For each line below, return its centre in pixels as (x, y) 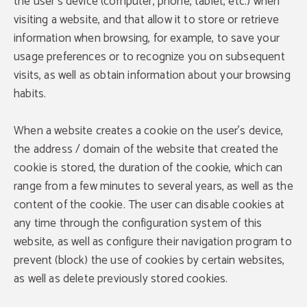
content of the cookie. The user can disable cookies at (149, 205)
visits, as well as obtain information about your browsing (152, 75)
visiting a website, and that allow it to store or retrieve (146, 20)
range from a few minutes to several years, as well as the (153, 186)
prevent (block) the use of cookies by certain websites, (149, 260)
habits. (30, 94)
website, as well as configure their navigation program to (153, 242)
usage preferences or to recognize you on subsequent (149, 57)
